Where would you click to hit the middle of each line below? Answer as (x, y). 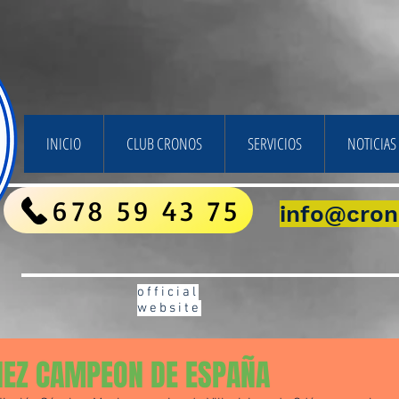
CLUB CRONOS (164, 143)
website (169, 308)
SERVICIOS (275, 143)
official (168, 292)
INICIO (64, 143)
